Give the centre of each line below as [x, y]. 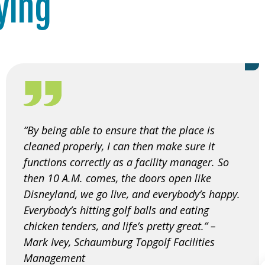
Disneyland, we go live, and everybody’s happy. [132, 194]
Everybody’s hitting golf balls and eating [116, 210]
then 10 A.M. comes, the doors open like [117, 178]
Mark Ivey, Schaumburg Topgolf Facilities [119, 242]
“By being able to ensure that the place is [119, 130]
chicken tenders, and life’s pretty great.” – [120, 226]
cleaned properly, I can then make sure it [119, 146]
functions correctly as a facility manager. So [126, 162]
